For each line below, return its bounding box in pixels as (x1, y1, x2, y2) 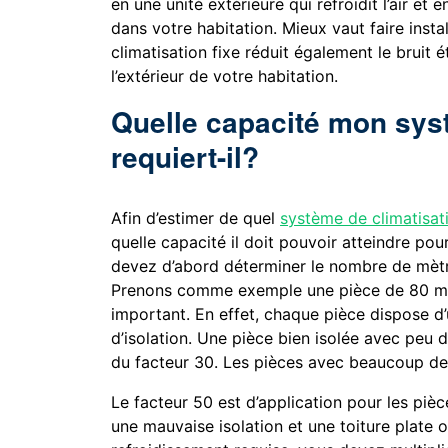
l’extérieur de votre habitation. (111, 66, 339, 87)
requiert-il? (111, 136, 260, 178)
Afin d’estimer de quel (111, 208, 281, 229)
